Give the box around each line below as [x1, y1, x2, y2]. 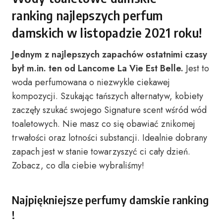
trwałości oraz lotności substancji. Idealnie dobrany [12, 131, 207, 144]
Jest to [183, 62, 209, 75]
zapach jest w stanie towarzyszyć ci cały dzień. [12, 145, 190, 158]
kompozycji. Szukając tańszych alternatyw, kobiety [12, 90, 203, 103]
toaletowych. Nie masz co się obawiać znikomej [12, 117, 195, 130]
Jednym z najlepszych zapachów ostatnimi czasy [12, 48, 207, 61]
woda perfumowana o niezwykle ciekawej [12, 76, 170, 89]
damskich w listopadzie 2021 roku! [12, 25, 202, 41]
